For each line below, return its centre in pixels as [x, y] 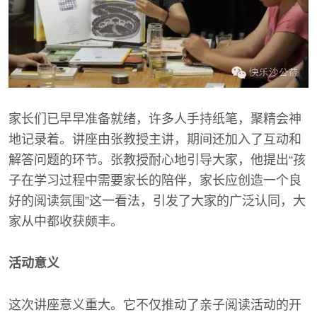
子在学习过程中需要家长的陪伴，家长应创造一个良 [155, 180]
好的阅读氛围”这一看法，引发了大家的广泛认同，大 [157, 201]
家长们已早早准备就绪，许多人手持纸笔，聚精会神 [155, 119]
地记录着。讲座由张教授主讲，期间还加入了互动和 [155, 139]
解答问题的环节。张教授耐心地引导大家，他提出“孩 [157, 160]
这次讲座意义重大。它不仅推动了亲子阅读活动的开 [155, 305]
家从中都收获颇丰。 [66, 221]
